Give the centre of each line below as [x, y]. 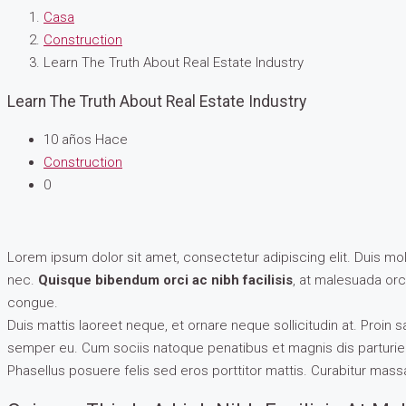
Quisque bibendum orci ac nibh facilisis [165, 280]
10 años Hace [86, 140]
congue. [33, 303]
